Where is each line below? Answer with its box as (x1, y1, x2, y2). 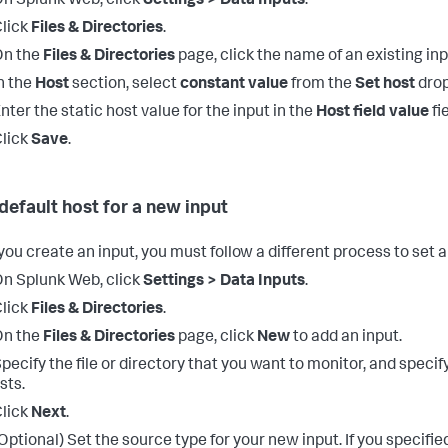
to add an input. (290, 330, 402, 347)
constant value (180, 77, 288, 94)
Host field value (316, 105, 429, 122)
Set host (355, 77, 415, 94)
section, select (69, 77, 180, 94)
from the (288, 77, 355, 94)
